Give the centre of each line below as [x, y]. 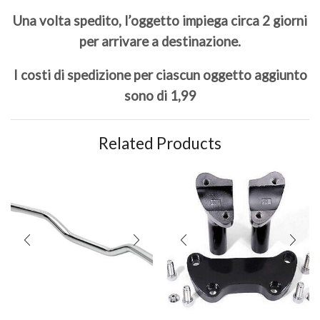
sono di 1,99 [160, 96]
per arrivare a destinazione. [160, 41]
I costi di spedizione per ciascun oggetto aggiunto [160, 75]
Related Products [160, 143]
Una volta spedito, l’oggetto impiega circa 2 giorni [160, 20]
